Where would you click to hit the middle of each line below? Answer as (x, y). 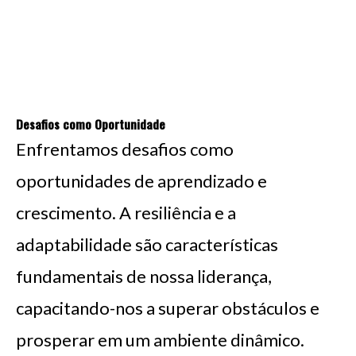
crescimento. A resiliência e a (126, 212)
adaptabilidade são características (147, 244)
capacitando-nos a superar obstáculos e (168, 308)
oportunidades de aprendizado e (141, 180)
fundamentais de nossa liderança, (144, 276)
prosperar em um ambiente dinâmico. (160, 339)
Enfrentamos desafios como (125, 149)
